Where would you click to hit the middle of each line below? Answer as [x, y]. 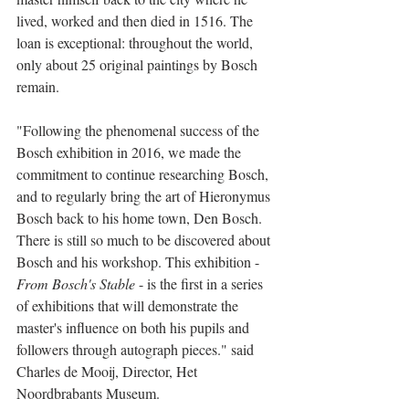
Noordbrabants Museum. [88, 393]
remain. [38, 86]
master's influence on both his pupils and [135, 327]
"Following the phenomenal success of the [140, 130]
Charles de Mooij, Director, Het [109, 371]
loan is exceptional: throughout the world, [136, 42]
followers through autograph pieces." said [137, 349]
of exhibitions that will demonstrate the [129, 305]
